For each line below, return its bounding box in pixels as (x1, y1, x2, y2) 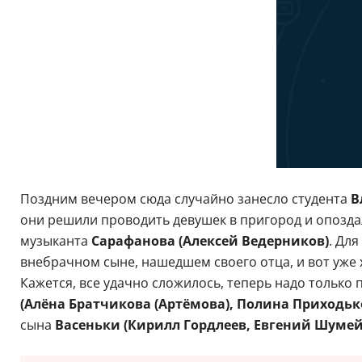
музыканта (19, 231, 91, 250)
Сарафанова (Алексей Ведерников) (90, 231, 329, 250)
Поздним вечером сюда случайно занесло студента (19, 189, 351, 208)
